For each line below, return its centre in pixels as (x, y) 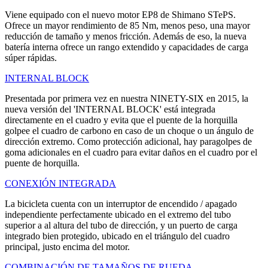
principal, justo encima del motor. (67, 247)
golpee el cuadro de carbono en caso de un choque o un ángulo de (129, 131)
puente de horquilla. (42, 163)
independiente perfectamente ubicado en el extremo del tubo (118, 215)
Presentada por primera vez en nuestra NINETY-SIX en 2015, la (127, 99)
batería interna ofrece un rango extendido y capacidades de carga (127, 47)
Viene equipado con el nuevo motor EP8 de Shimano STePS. (120, 15)
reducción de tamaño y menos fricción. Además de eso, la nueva (126, 36)
